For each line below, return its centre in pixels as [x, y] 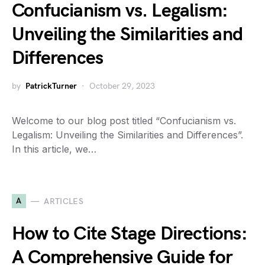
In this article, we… [54, 149]
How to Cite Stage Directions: [130, 234]
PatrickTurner [51, 86]
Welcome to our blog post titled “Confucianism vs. [124, 121]
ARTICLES [64, 201]
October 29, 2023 [122, 86]
